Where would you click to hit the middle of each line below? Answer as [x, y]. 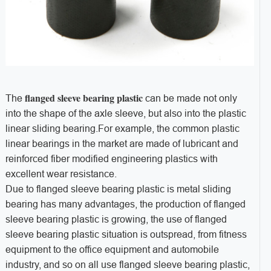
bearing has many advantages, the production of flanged [125, 204]
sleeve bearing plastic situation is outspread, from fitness [126, 234]
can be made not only [190, 98]
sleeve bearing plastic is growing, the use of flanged [116, 219]
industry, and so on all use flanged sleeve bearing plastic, [127, 264]
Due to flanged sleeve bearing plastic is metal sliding [118, 189]
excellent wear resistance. [61, 174]
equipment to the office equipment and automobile [112, 249]
